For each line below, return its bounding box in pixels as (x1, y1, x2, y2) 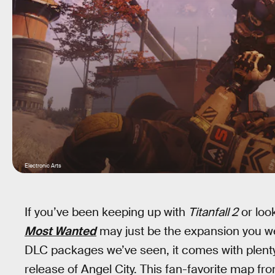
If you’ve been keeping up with (25, 204, 188, 220)
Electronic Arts (25, 162, 63, 169)
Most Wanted (25, 223, 96, 239)
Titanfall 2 (188, 204, 238, 220)
